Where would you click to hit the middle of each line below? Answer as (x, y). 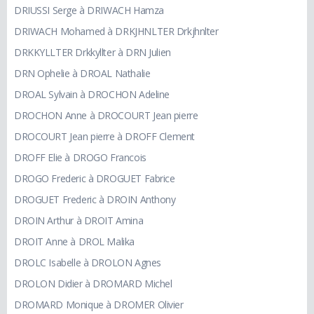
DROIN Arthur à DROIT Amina (79, 221)
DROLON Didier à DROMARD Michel (93, 284)
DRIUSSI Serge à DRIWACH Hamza (89, 11)
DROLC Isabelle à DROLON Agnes (88, 263)
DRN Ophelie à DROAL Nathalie (82, 74)
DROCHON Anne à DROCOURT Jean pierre (106, 116)
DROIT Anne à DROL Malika (74, 242)
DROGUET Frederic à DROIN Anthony (95, 200)
